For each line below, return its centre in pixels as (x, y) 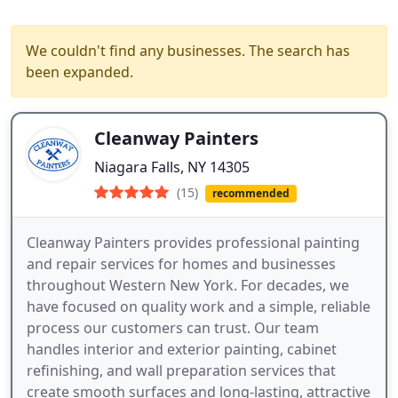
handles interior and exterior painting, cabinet (182, 350)
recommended (251, 193)
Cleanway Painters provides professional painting (193, 243)
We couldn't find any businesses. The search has (188, 51)
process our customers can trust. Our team (173, 328)
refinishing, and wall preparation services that (181, 371)
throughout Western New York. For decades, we (188, 286)
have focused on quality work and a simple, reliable (199, 307)
